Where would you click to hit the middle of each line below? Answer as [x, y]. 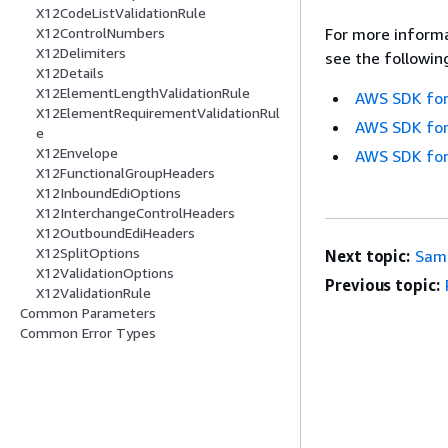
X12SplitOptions [88, 253]
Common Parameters [88, 313]
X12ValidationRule [93, 293]
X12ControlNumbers [100, 33]
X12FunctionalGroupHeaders [125, 173]
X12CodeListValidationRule [121, 13]
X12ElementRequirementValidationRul [158, 113]
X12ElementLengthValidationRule [143, 93]
